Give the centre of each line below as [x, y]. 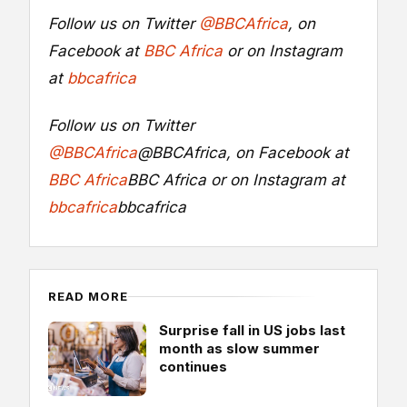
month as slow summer [239, 348]
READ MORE [89, 296]
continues [193, 366]
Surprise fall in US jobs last [252, 330]
